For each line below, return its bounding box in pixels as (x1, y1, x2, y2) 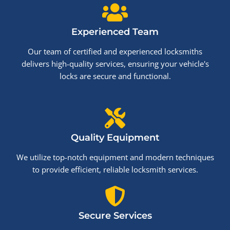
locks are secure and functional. (59, 71, 171, 81)
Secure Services (78, 210, 152, 221)
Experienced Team (71, 26, 159, 37)
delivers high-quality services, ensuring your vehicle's (21, 59, 209, 69)
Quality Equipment (70, 132, 160, 143)
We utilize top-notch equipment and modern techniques (16, 152, 214, 162)
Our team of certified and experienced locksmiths (28, 46, 202, 56)
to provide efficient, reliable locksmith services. (32, 164, 198, 175)
